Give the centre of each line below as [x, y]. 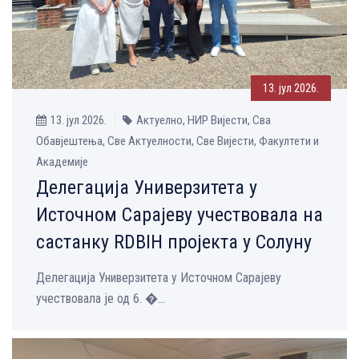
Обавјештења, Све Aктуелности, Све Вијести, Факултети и [177, 141]
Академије [62, 162]
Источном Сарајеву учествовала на [179, 215]
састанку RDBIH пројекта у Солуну [174, 242]
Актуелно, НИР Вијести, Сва [204, 121]
